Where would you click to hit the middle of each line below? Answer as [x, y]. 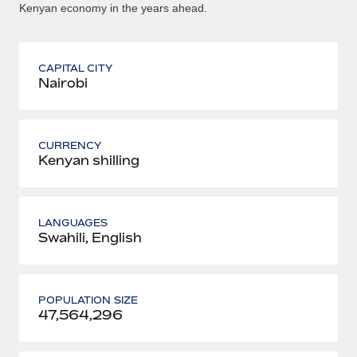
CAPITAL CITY [75, 68]
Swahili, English [90, 237]
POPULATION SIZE [88, 300]
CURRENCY [70, 145]
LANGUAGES [73, 222]
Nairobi [63, 82]
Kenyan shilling [89, 160]
